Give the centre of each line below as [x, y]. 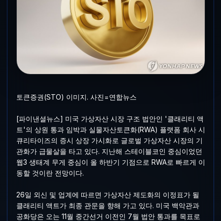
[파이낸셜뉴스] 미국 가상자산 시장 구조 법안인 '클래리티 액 [110, 119]
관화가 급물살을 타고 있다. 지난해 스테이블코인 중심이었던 [109, 151]
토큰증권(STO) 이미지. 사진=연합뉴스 [76, 97]
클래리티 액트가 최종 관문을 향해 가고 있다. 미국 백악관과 [108, 206]
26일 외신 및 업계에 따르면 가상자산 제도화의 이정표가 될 [108, 195]
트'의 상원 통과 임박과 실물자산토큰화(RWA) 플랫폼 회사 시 [110, 130]
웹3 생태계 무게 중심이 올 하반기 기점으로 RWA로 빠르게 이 [110, 162]
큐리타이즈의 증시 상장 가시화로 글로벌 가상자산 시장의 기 [109, 141]
